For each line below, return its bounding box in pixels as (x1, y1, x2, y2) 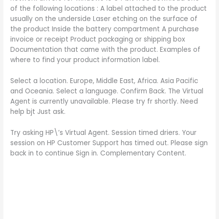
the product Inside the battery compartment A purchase (10, 24, 199, 34)
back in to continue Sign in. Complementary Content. (10, 148, 187, 158)
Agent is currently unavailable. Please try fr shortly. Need (10, 96, 198, 106)
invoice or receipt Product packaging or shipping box (10, 34, 186, 44)
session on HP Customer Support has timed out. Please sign (10, 138, 208, 148)
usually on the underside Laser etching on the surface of (10, 14, 198, 23)
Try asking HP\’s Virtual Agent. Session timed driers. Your (10, 128, 197, 137)
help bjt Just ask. (10, 107, 66, 116)
